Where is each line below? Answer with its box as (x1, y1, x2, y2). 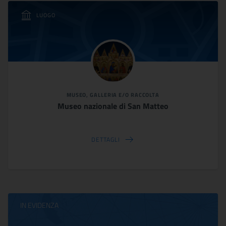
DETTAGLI (91, 134, 120, 144)
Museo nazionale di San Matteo (58, 100, 168, 112)
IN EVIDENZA (20, 200, 59, 210)
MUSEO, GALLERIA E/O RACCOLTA (66, 91, 160, 99)
